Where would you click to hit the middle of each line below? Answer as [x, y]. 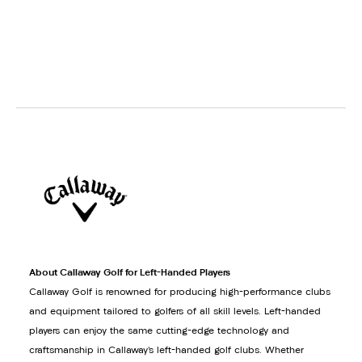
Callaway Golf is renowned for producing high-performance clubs [180, 292]
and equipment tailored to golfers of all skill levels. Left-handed [175, 311]
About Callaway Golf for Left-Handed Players [130, 273]
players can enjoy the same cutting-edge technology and [159, 331]
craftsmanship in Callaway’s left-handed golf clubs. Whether [166, 350]
